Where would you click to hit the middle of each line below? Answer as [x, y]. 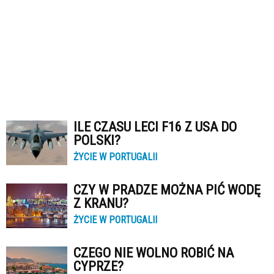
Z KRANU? [101, 203]
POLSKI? [97, 140]
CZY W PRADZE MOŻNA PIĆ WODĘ [167, 190]
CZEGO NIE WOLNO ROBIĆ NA [154, 253]
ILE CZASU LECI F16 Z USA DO [155, 127]
